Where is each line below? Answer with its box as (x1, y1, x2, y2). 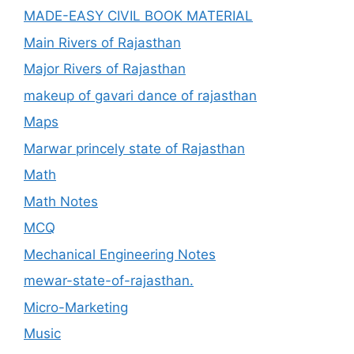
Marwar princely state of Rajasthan (24, 140, 245, 156)
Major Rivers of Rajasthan (24, 61, 186, 77)
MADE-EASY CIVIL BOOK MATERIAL (24, 8, 253, 24)
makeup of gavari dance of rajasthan (24, 87, 257, 104)
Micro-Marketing (24, 299, 128, 315)
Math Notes (24, 193, 98, 209)
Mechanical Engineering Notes (24, 246, 216, 262)
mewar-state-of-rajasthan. (24, 273, 194, 288)
